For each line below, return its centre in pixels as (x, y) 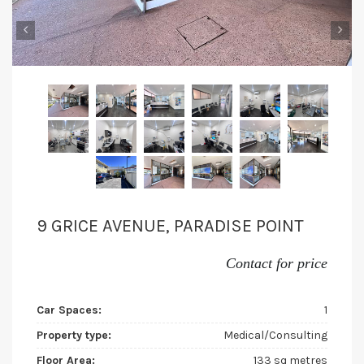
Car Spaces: (69, 310)
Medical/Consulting (275, 336)
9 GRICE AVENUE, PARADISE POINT (170, 226)
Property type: (74, 336)
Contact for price (277, 264)
